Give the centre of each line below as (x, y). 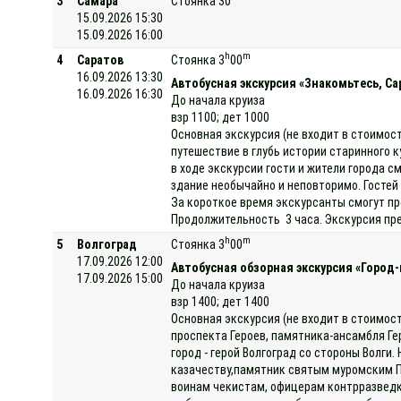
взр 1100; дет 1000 (221, 117)
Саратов (101, 60)
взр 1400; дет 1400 (221, 301)
